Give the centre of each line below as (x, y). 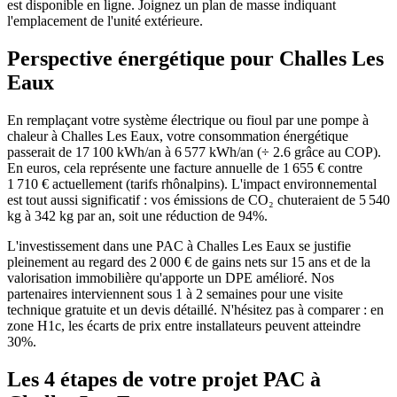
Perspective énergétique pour (143, 59)
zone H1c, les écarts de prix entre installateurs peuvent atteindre (184, 325)
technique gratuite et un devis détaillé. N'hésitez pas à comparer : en (195, 309)
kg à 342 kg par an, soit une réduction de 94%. (137, 215)
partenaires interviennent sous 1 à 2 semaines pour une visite (175, 293)
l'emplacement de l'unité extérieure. (105, 21)
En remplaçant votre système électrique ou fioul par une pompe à (188, 120)
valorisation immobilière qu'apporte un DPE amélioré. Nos (171, 277)
